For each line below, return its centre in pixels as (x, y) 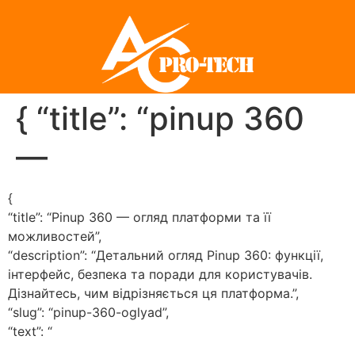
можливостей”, (55, 237)
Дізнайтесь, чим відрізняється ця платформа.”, (153, 294)
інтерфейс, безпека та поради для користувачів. (160, 275)
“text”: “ (30, 332)
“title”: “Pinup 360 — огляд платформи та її (139, 218)
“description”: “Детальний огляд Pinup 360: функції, (166, 256)
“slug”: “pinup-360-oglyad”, (88, 313)
